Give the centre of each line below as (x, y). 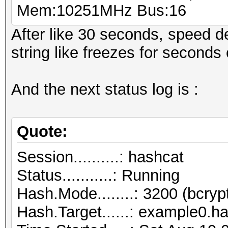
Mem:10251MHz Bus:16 (102, 10)
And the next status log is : (105, 89)
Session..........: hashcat (100, 157)
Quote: (42, 132)
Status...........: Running (98, 175)
